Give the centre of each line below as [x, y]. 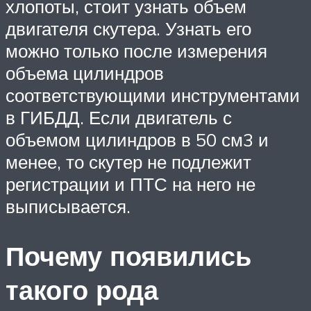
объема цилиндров [85, 73]
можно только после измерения [136, 50]
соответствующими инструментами [153, 95]
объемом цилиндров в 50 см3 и [137, 139]
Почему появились [128, 256]
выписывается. [68, 206]
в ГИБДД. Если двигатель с [119, 117]
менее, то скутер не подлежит [128, 161]
